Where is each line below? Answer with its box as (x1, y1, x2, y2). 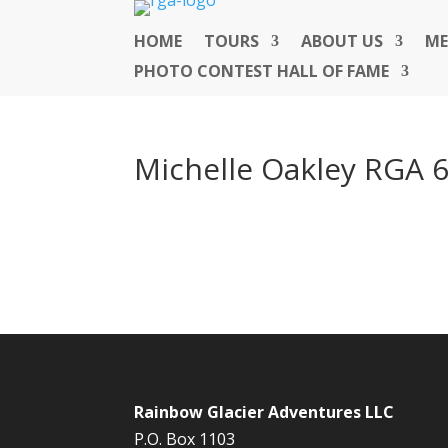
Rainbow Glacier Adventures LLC (134, 400, 395, 423)
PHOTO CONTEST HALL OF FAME (134, 60, 390, 82)
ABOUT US (301, 30, 384, 52)
